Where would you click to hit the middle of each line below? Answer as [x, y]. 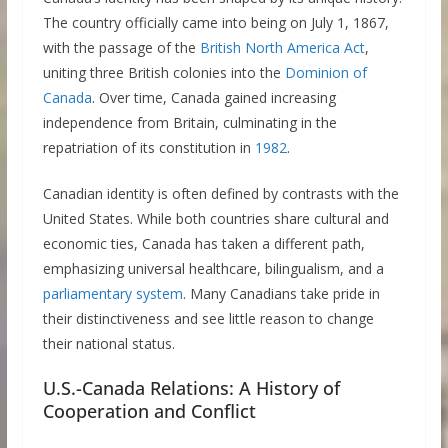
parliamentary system [112, 293]
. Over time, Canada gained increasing [213, 97]
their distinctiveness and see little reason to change [208, 318]
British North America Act [282, 47]
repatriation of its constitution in [148, 147]
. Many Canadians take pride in [281, 293]
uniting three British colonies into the [163, 72]
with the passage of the [121, 47]
